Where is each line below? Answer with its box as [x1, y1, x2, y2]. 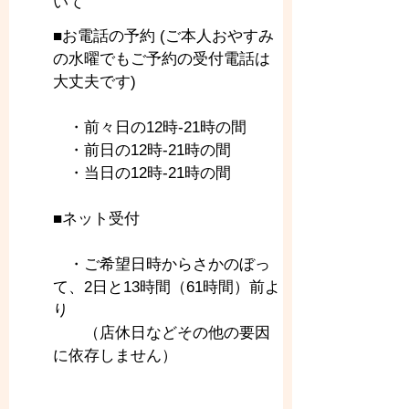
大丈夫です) [53, 73, 136, 90]
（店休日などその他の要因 [53, 324, 270, 341]
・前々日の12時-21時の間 [53, 119, 246, 136]
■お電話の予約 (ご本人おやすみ [53, 27, 274, 45]
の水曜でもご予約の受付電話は [53, 50, 270, 68]
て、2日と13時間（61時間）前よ [53, 278, 280, 296]
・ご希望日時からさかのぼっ [53, 256, 270, 273]
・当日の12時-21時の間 [53, 164, 231, 182]
